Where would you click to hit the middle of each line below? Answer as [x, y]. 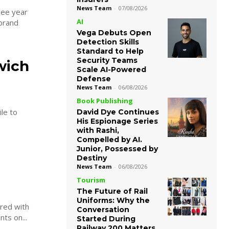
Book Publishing [105, 101]
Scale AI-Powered [111, 70]
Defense [94, 79]
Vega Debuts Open [114, 33]
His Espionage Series [117, 121]
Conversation [103, 210]
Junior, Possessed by [117, 149]
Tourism [91, 180]
